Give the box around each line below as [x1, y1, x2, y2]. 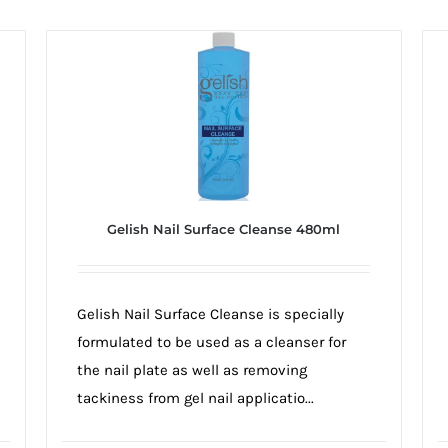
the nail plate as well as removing [76, 361, 307, 380]
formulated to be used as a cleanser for [76, 333, 346, 352]
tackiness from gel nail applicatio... [76, 389, 314, 408]
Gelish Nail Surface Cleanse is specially [76, 305, 344, 324]
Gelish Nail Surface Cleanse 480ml [107, 221, 341, 238]
